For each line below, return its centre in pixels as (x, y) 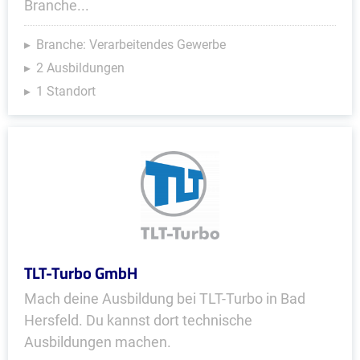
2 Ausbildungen (80, 68)
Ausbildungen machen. (98, 342)
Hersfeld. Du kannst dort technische (138, 320)
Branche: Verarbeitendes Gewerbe (131, 45)
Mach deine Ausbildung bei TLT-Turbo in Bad (165, 299)
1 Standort (66, 91)
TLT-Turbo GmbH (81, 273)
